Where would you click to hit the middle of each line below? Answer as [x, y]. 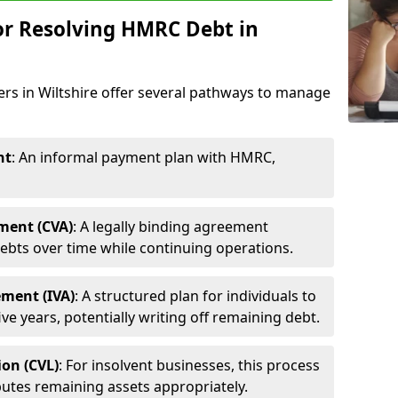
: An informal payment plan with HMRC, [143, 157]
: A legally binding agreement [171, 226]
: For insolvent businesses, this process [189, 365]
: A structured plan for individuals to [195, 295]
